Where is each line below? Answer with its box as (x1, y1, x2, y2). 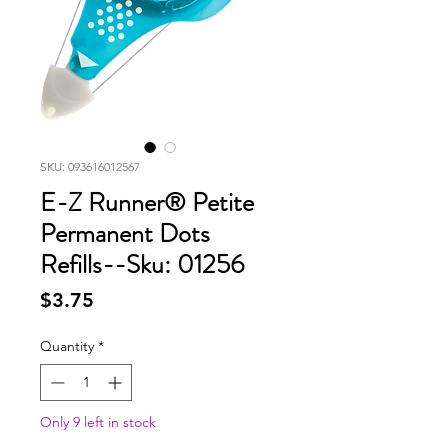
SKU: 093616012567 (40, 159, 140, 174)
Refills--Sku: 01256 (40, 246, 244, 283)
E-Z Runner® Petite (40, 184, 254, 221)
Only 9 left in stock (40, 413, 156, 431)
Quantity (40, 337, 94, 355)
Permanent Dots (40, 215, 210, 252)
